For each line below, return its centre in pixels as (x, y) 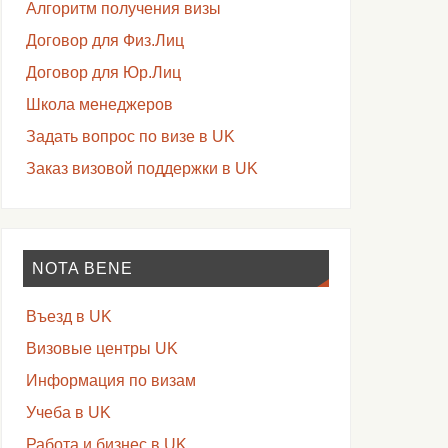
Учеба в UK (68, 413)
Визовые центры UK (101, 349)
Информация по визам (110, 381)
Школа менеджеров (99, 105)
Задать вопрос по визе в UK (130, 137)
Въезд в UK (68, 317)
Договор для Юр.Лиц (103, 73)
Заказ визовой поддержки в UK (141, 169)
